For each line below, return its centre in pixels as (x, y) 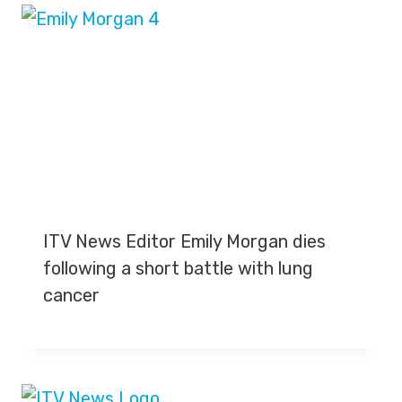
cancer (71, 295)
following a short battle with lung (178, 268)
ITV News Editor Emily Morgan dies (184, 241)
